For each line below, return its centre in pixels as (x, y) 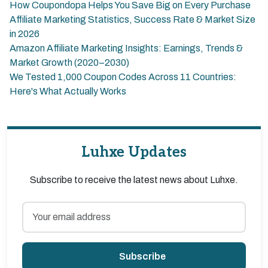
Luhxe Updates (134, 152)
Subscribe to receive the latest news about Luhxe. (134, 180)
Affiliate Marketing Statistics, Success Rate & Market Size (133, 19)
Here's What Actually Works (68, 91)
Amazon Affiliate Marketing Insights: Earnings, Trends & (126, 48)
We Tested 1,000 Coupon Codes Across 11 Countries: (123, 77)
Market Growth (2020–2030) (69, 63)
